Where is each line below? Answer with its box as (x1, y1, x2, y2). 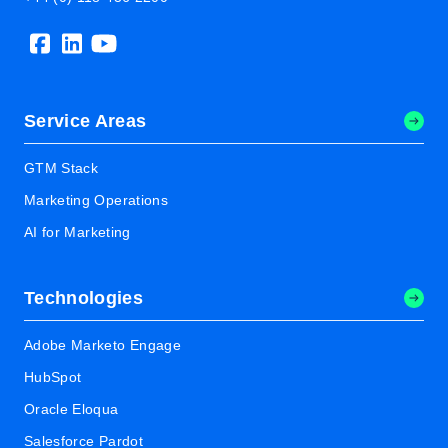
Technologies (24, 288, 144, 308)
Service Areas (24, 111, 147, 131)
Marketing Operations (24, 192, 168, 208)
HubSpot (24, 369, 82, 385)
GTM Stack (24, 160, 99, 176)
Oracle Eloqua (24, 401, 119, 417)
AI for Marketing (24, 224, 131, 240)
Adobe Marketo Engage (24, 337, 181, 353)
